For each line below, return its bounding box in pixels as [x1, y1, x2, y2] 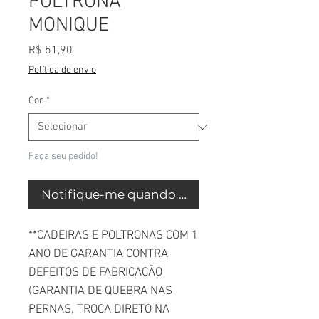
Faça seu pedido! [28, 150, 98, 162]
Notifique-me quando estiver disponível [41, 187, 285, 202]
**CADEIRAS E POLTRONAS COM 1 [28, 229, 198, 243]
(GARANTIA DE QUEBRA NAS [28, 284, 172, 298]
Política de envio [28, 64, 96, 76]
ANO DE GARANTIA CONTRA [28, 247, 168, 261]
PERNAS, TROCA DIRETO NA [28, 303, 169, 317]
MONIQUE [28, 14, 110, 38]
